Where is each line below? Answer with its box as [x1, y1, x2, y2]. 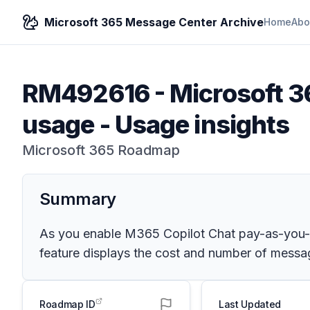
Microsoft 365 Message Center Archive [44, 15, 264, 29]
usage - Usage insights [22, 109, 290, 140]
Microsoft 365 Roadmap [22, 142, 180, 158]
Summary [39, 189, 116, 209]
